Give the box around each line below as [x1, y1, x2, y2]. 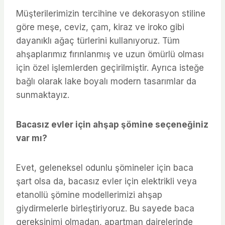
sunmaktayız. [16, 89, 69, 100]
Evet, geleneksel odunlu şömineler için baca [16, 162, 193, 173]
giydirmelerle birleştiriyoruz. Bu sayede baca [16, 203, 194, 213]
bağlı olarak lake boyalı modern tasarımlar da [16, 76, 196, 86]
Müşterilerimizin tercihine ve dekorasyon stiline [16, 8, 205, 19]
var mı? [16, 133, 47, 143]
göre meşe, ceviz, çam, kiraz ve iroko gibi [16, 22, 184, 32]
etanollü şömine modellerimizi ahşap [16, 189, 162, 200]
